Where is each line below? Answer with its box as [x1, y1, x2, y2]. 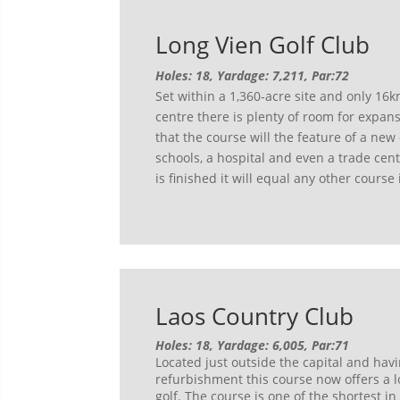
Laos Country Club [155, 300, 354, 333]
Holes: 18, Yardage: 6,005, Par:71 [155, 337, 350, 354]
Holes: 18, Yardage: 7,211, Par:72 [155, 67, 350, 85]
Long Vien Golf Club [155, 29, 371, 62]
